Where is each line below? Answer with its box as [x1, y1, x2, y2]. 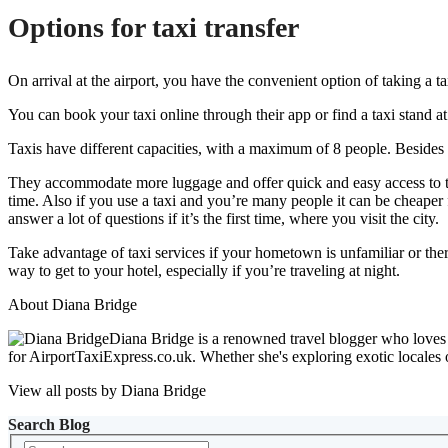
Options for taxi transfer [8, 11, 299, 43]
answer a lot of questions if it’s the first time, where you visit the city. [8, 209, 439, 227]
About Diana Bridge [8, 295, 137, 313]
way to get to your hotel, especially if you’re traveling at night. [8, 261, 400, 279]
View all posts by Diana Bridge [8, 381, 206, 399]
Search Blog [8, 415, 90, 433]
